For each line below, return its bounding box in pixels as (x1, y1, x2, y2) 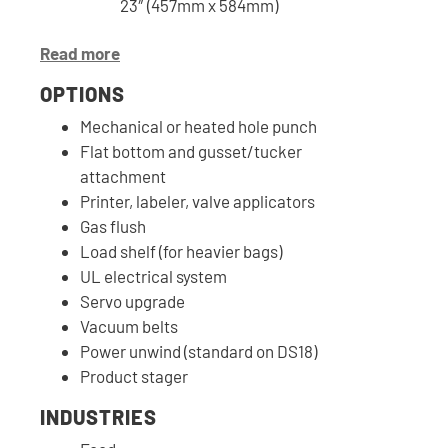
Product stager (80, 366, 188, 387)
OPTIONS (40, 82, 125, 107)
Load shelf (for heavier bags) (80, 241, 282, 262)
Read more (40, 43, 120, 64)
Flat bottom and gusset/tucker (80, 141, 302, 162)
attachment (80, 166, 166, 187)
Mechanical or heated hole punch (80, 116, 317, 137)
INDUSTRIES (40, 405, 157, 430)
